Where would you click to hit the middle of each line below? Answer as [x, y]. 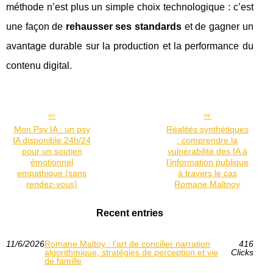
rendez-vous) [52, 184]
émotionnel [52, 162]
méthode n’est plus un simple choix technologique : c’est [130, 7]
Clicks [242, 252]
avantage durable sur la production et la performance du [130, 46]
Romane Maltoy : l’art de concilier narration [127, 244]
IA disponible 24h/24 [52, 140]
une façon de [36, 27]
